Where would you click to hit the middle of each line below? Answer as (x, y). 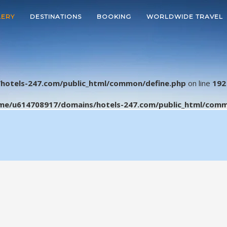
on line (199, 83)
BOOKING (114, 16)
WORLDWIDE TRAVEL (185, 16)
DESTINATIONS (56, 16)
